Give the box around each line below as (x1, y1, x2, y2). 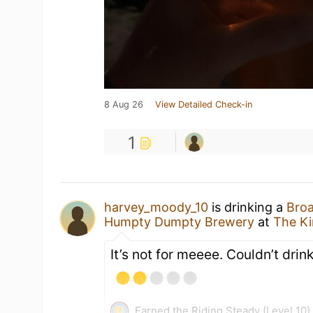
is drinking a (208, 200, 287, 214)
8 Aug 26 (104, 99, 144, 110)
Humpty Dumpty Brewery (104, 214, 255, 229)
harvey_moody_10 (104, 200, 209, 214)
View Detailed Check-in (155, 99, 253, 110)
